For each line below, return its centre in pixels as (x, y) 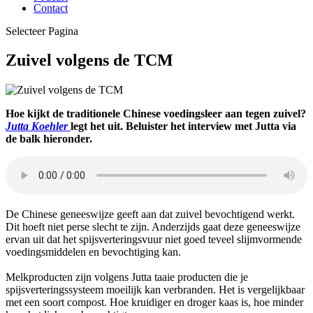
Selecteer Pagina (42, 31)
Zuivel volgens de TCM (89, 60)
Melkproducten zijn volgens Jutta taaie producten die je (127, 277)
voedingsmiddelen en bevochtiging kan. (93, 252)
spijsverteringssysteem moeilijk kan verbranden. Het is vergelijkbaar (155, 290)
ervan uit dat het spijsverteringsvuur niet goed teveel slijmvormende (154, 240)
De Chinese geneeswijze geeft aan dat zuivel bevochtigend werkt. (150, 214)
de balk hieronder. (49, 139)
